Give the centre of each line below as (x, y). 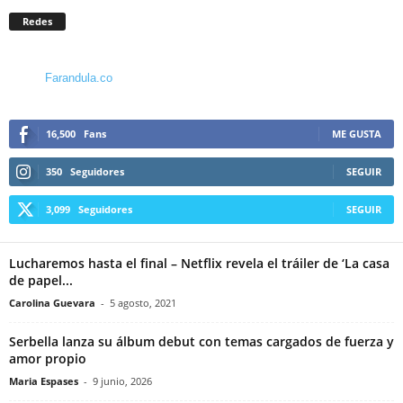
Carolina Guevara (52, 302)
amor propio (48, 358)
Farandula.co (79, 77)
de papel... (41, 280)
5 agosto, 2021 (143, 302)
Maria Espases (44, 381)
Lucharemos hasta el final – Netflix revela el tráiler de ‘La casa (199, 263)
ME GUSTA (357, 133)
